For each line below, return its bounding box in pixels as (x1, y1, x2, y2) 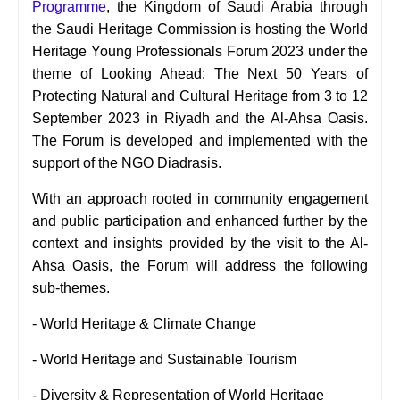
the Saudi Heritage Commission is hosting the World (32, 21, 368, 37)
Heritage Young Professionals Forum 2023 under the (32, 43, 368, 59)
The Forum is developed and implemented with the (32, 132, 368, 148)
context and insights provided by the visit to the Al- (32, 235, 368, 251)
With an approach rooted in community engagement (32, 190, 368, 206)
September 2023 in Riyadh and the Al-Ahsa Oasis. (32, 110, 368, 126)
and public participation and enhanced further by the (32, 212, 368, 229)
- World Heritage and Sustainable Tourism (32, 351, 296, 367)
